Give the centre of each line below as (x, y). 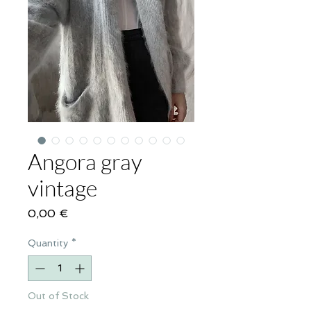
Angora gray (85, 162)
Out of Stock (58, 296)
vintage (62, 188)
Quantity (48, 243)
